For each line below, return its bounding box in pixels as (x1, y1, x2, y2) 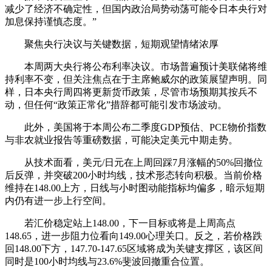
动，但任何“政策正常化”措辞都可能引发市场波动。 (5, 99, 227, 110)
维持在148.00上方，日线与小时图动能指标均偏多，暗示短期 (5, 182, 265, 193)
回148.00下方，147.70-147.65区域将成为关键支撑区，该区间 (5, 243, 263, 254)
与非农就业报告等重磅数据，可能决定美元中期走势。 (5, 134, 238, 145)
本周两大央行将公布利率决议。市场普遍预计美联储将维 (24, 61, 267, 72)
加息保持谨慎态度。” (5, 16, 97, 27)
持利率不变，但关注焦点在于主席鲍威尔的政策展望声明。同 (5, 73, 267, 84)
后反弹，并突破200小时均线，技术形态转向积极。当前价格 (5, 169, 262, 180)
